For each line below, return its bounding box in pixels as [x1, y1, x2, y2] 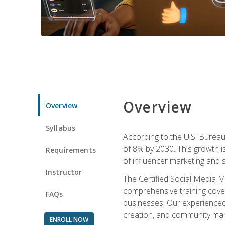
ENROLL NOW [49, 215, 88, 224]
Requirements [46, 145, 96, 155]
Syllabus [46, 123, 76, 133]
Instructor [46, 167, 82, 177]
